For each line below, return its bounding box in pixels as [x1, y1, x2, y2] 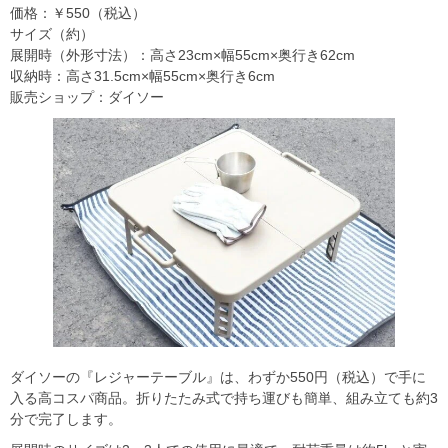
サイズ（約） [10, 26, 94, 43]
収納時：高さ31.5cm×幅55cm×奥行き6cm [10, 68, 275, 85]
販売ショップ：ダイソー [10, 89, 164, 106]
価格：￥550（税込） [10, 5, 146, 22]
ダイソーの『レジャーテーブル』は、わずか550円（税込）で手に [10, 368, 426, 385]
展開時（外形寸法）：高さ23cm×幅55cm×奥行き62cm [10, 47, 355, 64]
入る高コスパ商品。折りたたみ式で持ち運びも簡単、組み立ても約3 [10, 389, 438, 406]
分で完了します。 [10, 410, 122, 427]
